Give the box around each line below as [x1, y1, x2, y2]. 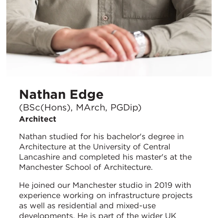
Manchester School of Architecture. [19, 162, 153, 172]
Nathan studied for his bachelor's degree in [19, 131, 184, 141]
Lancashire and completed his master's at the [19, 152, 192, 162]
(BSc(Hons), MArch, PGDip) [19, 101, 142, 112]
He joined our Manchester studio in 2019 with [19, 180, 191, 190]
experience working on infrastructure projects [19, 190, 193, 200]
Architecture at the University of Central [19, 142, 170, 151]
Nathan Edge [19, 87, 104, 102]
